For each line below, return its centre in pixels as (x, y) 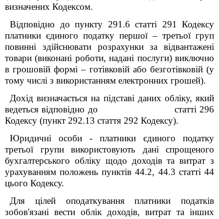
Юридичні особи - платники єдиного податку (112, 138)
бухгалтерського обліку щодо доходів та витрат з (109, 161)
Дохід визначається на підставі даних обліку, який (112, 98)
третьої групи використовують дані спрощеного (109, 149)
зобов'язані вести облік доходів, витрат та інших (109, 212)
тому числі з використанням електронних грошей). (105, 80)
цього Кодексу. (34, 183)
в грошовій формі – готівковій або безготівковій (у (109, 69)
